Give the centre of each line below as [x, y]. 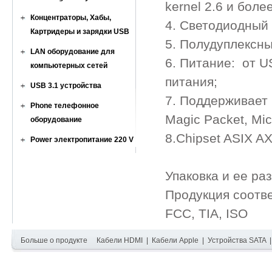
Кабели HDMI [119, 240]
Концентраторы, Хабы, [71, 18]
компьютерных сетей [69, 66]
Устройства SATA [236, 240]
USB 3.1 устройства [66, 86]
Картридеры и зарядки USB [80, 32]
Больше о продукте [54, 240]
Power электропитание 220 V [82, 140]
